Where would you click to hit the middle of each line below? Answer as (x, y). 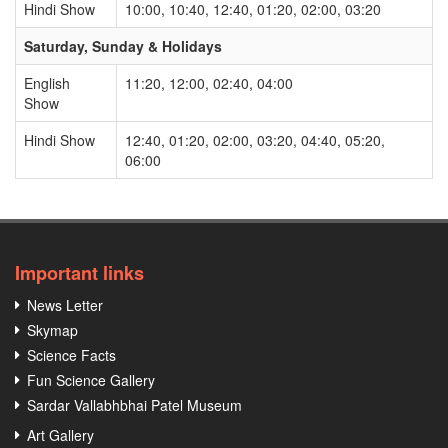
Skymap (52, 330)
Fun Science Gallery (91, 380)
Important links (79, 273)
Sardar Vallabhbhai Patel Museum (134, 405)
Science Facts (71, 355)
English (47, 83)
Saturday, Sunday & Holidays (123, 46)
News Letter (65, 305)
